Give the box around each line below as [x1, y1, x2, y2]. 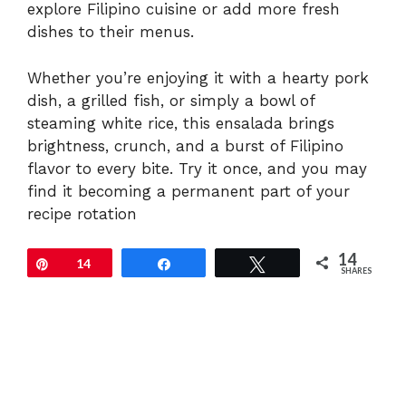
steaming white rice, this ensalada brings [27, 113, 334, 132]
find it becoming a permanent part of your [27, 181, 350, 200]
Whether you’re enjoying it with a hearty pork [27, 68, 369, 87]
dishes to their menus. [27, 23, 194, 42]
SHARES [341, 266, 372, 276]
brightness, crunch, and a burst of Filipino [27, 136, 343, 155]
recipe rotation [27, 204, 137, 223]
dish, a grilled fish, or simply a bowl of [27, 91, 314, 110]
